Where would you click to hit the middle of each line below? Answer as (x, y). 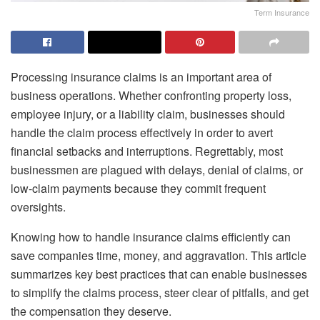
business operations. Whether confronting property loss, (151, 95)
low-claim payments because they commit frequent (138, 188)
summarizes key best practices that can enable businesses (159, 274)
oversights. (38, 206)
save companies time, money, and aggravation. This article (159, 255)
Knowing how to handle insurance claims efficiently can (151, 236)
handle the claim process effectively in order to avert (142, 132)
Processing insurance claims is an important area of (141, 76)
